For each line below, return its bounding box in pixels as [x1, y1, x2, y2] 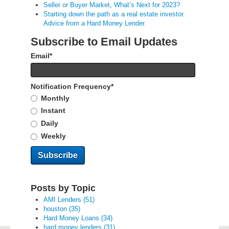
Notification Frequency [31, 82, 111, 90]
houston [43, 204, 69, 213]
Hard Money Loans [43, 214, 101, 222]
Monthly [40, 94, 70, 102]
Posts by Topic [31, 182, 96, 193]
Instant [40, 106, 65, 115]
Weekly [40, 131, 66, 140]
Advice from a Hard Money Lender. [43, 19, 146, 27]
